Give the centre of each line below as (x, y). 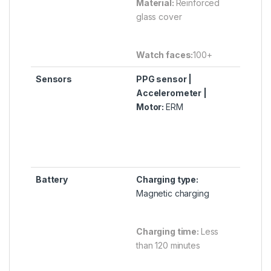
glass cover (159, 17)
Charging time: (168, 232)
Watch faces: (165, 55)
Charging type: (168, 180)
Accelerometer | (171, 93)
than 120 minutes (168, 246)
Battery (52, 180)
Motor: (151, 107)
